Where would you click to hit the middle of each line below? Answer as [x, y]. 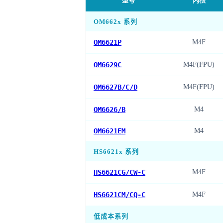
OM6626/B [110, 110]
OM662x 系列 [115, 22]
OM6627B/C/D [115, 87]
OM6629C [108, 65]
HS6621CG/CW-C [119, 172]
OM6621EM [110, 131]
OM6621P [108, 43]
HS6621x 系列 [116, 152]
